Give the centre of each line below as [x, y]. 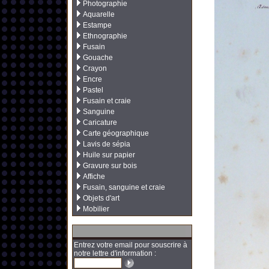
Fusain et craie [107, 101]
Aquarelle [99, 14]
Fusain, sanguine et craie [124, 187]
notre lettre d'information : [115, 253]
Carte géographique [116, 133]
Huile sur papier [109, 155]
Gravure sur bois [110, 166]
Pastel [93, 90]
